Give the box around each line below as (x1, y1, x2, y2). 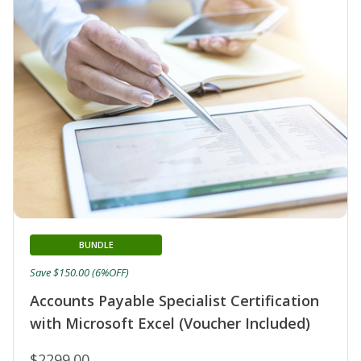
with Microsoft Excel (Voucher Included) (30, 313, 310, 334)
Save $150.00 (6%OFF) (30, 265, 129, 280)
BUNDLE (78, 239, 114, 251)
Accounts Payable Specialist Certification (30, 291, 319, 311)
